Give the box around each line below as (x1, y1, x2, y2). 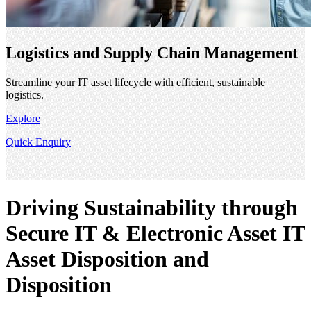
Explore (6, 112, 40, 124)
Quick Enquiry (6, 135, 71, 148)
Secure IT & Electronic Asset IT (6, 221, 305, 246)
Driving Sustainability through (6, 195, 298, 221)
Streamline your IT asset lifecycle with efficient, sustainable (6, 76, 265, 88)
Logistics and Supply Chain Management (6, 43, 298, 62)
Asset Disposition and (6, 246, 209, 272)
